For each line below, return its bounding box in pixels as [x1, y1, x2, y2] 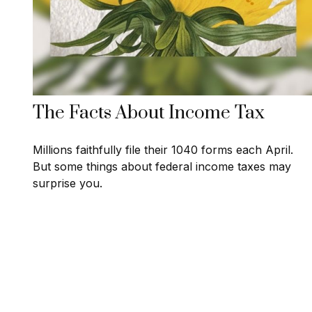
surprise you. [32, 176, 102, 191]
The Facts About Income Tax [32, 102, 265, 125]
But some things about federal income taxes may [32, 159, 291, 174]
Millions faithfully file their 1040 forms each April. [32, 143, 293, 157]
